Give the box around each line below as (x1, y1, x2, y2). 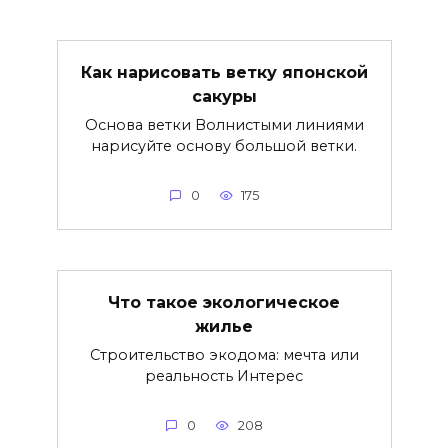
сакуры (191, 87, 257, 107)
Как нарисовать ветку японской (80, 63, 368, 83)
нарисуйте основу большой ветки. (91, 137, 357, 156)
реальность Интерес (145, 367, 303, 386)
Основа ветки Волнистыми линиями (84, 116, 364, 135)
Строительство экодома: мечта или (89, 346, 359, 365)
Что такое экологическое (108, 293, 340, 313)
